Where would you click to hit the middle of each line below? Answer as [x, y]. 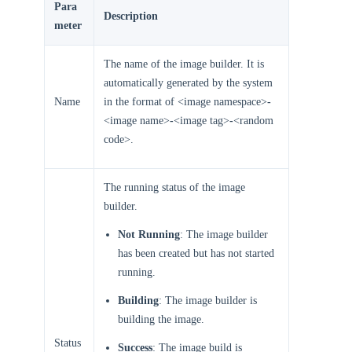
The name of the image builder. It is [184, 64]
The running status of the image [174, 187]
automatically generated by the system [188, 83]
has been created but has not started [196, 253]
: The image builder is [208, 301]
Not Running [149, 235]
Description [131, 16]
